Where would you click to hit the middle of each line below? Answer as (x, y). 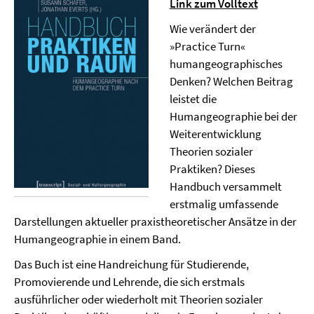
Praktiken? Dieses (212, 169)
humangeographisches (226, 64)
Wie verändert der (212, 29)
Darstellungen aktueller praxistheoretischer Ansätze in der (155, 221)
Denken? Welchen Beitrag (231, 81)
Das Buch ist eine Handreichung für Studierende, (131, 264)
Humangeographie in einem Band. (97, 239)
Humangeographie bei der (233, 116)
